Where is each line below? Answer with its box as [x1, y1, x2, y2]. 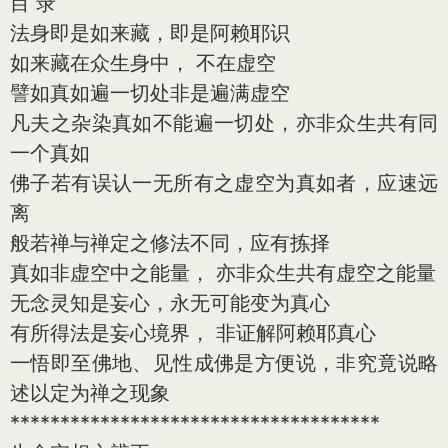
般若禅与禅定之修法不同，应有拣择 [10, 230, 330, 255]
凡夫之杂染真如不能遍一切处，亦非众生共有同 [10, 110, 438, 135]
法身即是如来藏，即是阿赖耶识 [10, 20, 290, 45]
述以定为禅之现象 [10, 380, 170, 405]
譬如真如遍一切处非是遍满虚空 [10, 80, 290, 105]
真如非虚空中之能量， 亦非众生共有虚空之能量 [10, 260, 436, 285]
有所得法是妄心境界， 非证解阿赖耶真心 [10, 320, 376, 345]
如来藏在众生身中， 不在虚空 [10, 50, 276, 75]
